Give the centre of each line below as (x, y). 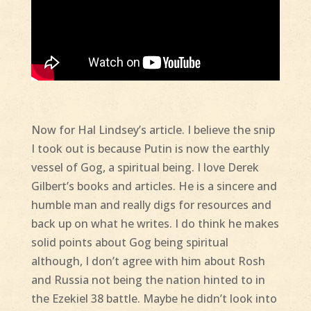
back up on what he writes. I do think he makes (155, 224)
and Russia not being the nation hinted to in (148, 280)
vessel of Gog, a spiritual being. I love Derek (145, 168)
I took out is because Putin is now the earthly (150, 149)
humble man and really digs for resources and (151, 205)
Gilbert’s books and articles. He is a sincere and (154, 186)
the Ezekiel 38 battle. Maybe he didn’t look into (154, 299)
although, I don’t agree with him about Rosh (148, 261)
